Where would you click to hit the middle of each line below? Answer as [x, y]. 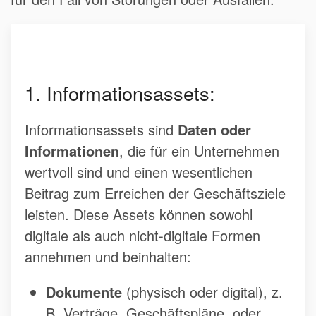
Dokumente [84, 292]
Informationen [72, 151]
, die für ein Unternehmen [199, 151]
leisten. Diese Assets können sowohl [139, 214]
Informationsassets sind [101, 130]
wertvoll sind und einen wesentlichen [139, 172]
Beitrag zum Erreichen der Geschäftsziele [155, 193]
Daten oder [214, 130]
